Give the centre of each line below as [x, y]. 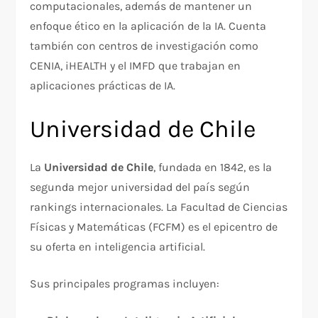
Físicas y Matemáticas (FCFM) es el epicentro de [154, 227]
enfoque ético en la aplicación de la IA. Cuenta [148, 26]
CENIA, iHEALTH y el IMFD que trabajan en [136, 66]
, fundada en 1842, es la [213, 168]
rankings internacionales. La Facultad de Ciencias [159, 207]
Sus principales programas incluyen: [125, 284]
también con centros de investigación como [144, 46]
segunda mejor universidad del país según [140, 187]
